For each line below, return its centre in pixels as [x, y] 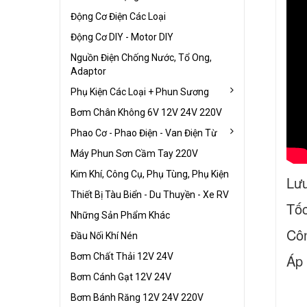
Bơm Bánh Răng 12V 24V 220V [137, 297]
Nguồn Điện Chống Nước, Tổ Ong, [141, 57]
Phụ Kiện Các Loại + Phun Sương [140, 91]
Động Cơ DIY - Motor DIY [122, 37]
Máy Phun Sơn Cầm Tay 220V [134, 153]
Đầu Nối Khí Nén [104, 235]
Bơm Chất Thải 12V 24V [122, 256]
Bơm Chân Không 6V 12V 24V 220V [146, 112]
